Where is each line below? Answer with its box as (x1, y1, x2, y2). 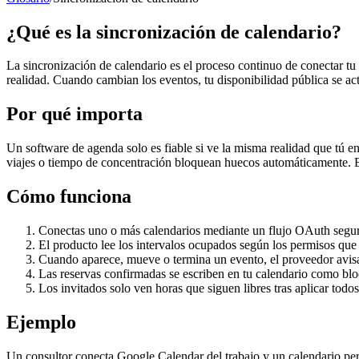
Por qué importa (6, 103, 143, 125)
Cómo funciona (6, 186, 131, 208)
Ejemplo (6, 311, 76, 333)
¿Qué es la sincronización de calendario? (6, 21, 341, 42)
